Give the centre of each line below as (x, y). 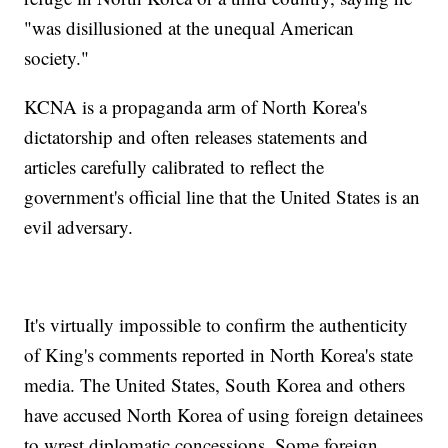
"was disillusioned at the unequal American (189, 27)
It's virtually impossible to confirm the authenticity (216, 324)
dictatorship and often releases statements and (196, 136)
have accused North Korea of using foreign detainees (224, 414)
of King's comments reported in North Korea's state (219, 354)
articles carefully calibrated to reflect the (174, 166)
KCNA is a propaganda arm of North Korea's (196, 106)
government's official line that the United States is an (222, 196)
